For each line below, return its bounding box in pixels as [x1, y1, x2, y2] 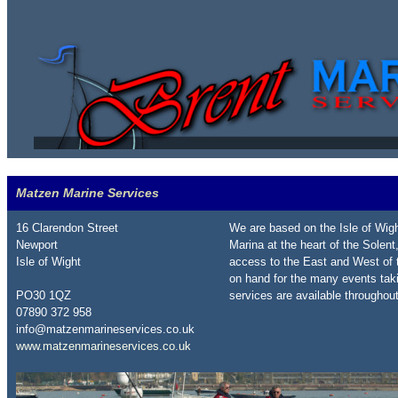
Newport [16, 238, 58, 251]
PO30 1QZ [16, 289, 71, 302]
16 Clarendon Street [16, 221, 118, 235]
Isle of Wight [16, 255, 81, 268]
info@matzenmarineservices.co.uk [16, 322, 195, 336]
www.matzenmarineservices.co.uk [16, 339, 191, 353]
